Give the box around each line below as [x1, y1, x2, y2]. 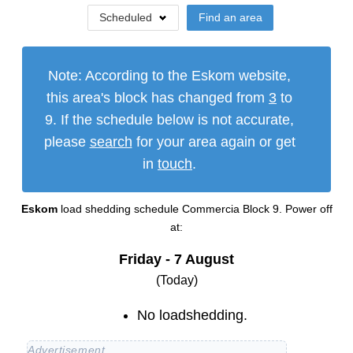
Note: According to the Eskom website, [48, 67, 291, 84]
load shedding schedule [60, 203, 182, 216]
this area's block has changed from [46, 89, 269, 106]
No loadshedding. [137, 307, 247, 324]
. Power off [278, 203, 333, 216]
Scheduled [98, 11, 152, 24]
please [43, 133, 90, 150]
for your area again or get [132, 133, 295, 150]
